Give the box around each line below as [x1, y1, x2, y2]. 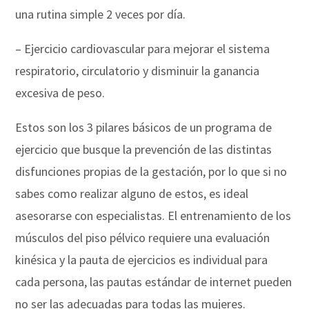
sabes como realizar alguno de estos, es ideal [15, 185, 249, 201]
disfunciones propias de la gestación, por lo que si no [15, 163, 288, 179]
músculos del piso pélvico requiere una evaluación [15, 229, 270, 246]
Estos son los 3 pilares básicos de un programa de [15, 119, 272, 135]
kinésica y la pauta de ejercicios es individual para [15, 251, 268, 268]
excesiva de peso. [15, 84, 106, 101]
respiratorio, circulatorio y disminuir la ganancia [15, 62, 260, 79]
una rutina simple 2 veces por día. [15, 6, 186, 22]
